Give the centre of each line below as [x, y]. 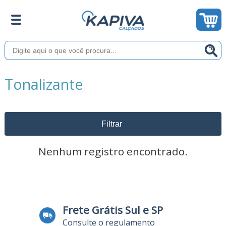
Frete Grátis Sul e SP [112, 210]
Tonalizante [44, 84]
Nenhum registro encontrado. [113, 151]
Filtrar [111, 124]
